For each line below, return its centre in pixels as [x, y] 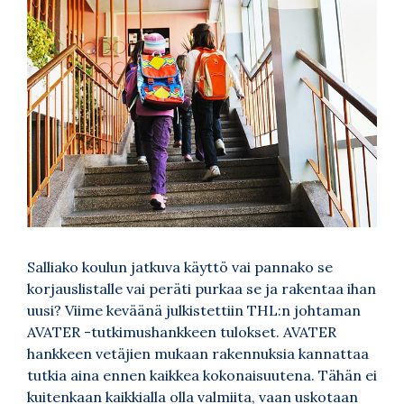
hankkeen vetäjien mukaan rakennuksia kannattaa [198, 353]
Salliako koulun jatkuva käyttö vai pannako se [180, 266]
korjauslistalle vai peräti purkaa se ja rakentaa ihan [202, 288]
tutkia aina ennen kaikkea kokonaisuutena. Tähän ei [202, 375]
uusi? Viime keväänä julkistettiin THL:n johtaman [194, 310]
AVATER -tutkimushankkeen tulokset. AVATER [182, 331]
